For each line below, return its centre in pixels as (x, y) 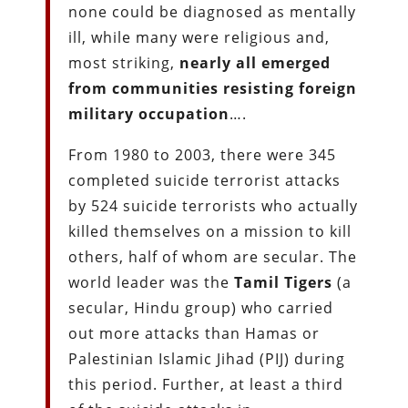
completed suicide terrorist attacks (205, 180)
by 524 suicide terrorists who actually (214, 205)
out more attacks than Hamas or (194, 333)
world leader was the (152, 282)
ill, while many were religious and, (199, 37)
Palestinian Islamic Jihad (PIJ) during (207, 358)
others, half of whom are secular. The (213, 256)
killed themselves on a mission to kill (210, 231)
